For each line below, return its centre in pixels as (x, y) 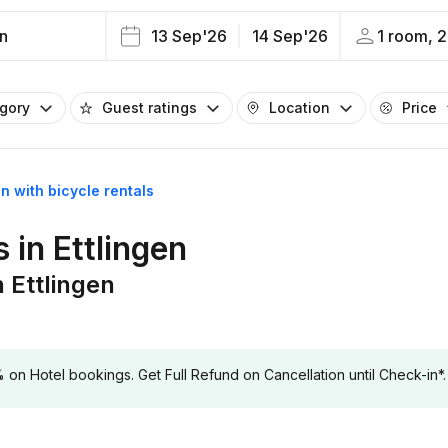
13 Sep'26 (188, 36)
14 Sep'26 (289, 36)
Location (299, 107)
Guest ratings (149, 107)
